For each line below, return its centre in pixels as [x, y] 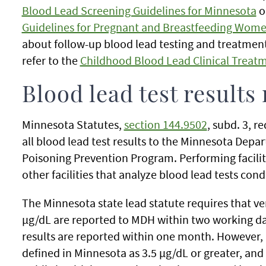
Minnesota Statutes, [73, 124]
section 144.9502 [165, 124]
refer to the [51, 60]
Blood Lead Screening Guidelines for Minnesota [139, 10]
